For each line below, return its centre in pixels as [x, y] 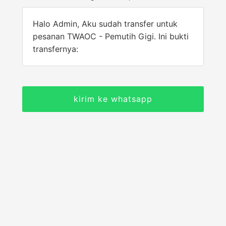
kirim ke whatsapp [113, 99]
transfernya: [55, 49]
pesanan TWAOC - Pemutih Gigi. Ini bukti [111, 36]
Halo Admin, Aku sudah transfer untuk [105, 24]
